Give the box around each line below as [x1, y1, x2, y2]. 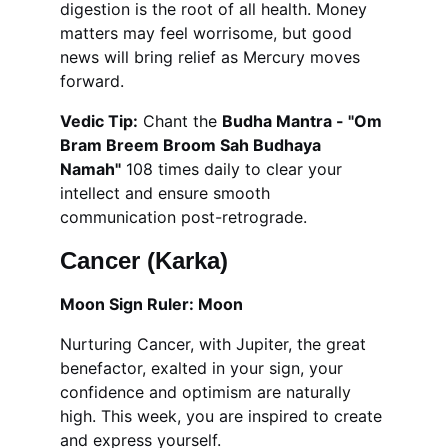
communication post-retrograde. [60, 207, 307, 227]
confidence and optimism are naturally [60, 382, 356, 402]
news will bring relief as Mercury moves [60, 47, 365, 67]
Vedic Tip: [60, 111, 138, 131]
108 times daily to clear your [121, 159, 347, 179]
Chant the [138, 111, 222, 131]
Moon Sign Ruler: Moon [60, 294, 243, 314]
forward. [60, 71, 124, 91]
